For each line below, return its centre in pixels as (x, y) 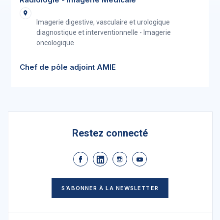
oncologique (55, 43)
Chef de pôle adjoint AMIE (68, 67)
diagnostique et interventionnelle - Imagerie (104, 32)
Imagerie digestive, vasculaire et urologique (103, 22)
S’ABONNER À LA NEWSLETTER (110, 188)
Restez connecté (110, 133)
